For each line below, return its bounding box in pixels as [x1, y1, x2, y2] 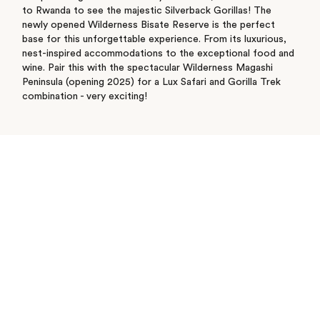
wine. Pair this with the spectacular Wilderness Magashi [21, 63, 273, 74]
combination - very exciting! [21, 91, 147, 102]
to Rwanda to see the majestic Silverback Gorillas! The [21, 6, 271, 16]
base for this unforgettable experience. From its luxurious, [21, 34, 286, 45]
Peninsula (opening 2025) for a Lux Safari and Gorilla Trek [21, 77, 281, 88]
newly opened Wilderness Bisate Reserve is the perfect [21, 20, 275, 31]
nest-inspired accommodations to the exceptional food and [21, 49, 294, 59]
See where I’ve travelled [81, 162, 239, 181]
